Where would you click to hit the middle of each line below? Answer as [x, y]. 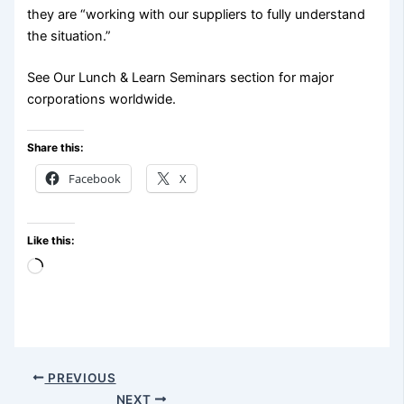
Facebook [95, 179]
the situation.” [69, 37]
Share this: [56, 148]
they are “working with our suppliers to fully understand [197, 15]
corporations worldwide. [102, 100]
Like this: [51, 241]
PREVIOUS [80, 377]
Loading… [73, 268]
